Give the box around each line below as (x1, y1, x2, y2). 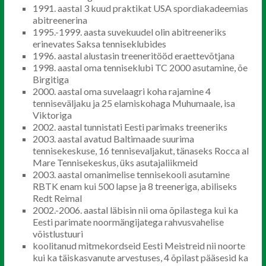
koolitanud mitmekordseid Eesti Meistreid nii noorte (32, 240, 245, 251)
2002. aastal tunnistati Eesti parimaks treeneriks (32, 121, 227, 132)
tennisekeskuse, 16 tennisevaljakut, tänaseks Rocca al (32, 145, 249, 156)
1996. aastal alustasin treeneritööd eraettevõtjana (32, 50, 235, 61)
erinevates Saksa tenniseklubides (32, 38, 166, 49)
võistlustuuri (32, 228, 83, 239)
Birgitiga (32, 74, 69, 85)
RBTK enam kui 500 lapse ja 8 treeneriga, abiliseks (32, 180, 237, 192)
